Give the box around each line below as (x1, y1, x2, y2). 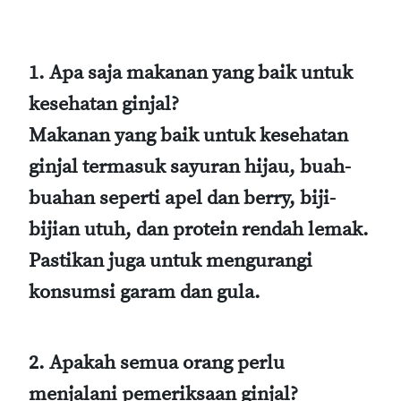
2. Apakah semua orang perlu (29, 350, 285, 375)
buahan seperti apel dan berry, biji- (29, 185, 336, 210)
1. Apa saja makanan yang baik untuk (29, 60, 353, 85)
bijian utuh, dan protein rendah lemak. (29, 217, 369, 242)
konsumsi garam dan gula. (29, 279, 260, 304)
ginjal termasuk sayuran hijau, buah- (29, 154, 351, 179)
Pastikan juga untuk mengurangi (29, 248, 312, 273)
